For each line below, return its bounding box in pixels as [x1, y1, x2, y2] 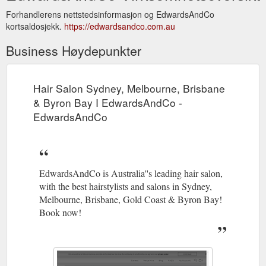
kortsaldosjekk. [6, 20, 64, 32]
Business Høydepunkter [6, 41, 141, 59]
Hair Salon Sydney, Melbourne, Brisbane [33, 80, 225, 96]
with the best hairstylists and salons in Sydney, [39, 179, 212, 192]
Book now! [39, 205, 81, 218]
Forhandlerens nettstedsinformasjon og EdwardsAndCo [6, 8, 214, 20]
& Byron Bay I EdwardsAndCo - [33, 94, 182, 110]
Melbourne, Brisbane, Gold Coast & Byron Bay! [39, 192, 222, 205]
